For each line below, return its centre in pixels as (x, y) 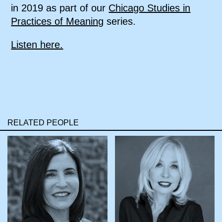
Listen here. (37, 45)
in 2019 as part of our (60, 8)
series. (120, 21)
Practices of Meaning (57, 21)
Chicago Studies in (150, 8)
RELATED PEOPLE (43, 123)
